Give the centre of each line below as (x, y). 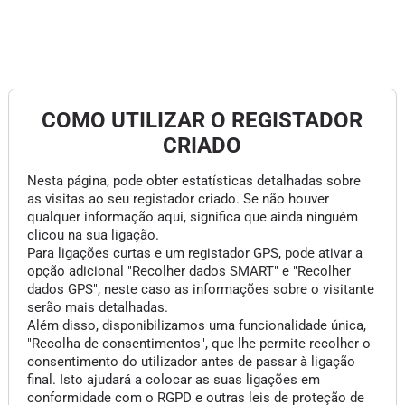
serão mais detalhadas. (97, 307)
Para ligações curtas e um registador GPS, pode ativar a (194, 253)
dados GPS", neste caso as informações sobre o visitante (200, 289)
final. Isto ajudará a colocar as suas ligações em (173, 380)
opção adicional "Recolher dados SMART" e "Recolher (188, 271)
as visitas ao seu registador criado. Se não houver (178, 199)
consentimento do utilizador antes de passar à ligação (191, 362)
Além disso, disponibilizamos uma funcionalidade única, (196, 325)
